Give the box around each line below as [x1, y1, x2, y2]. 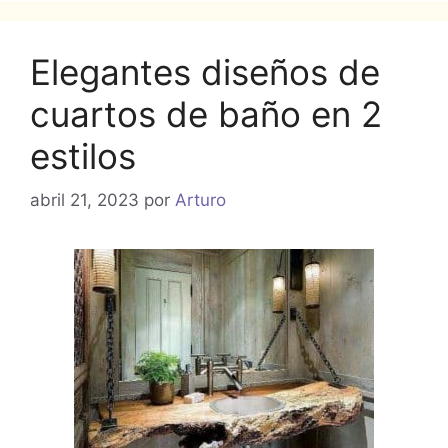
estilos [30, 134, 136, 177]
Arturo [175, 190, 226, 211]
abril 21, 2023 [30, 190, 139, 211]
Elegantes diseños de [30, 50, 380, 93]
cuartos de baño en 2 [30, 92, 382, 135]
